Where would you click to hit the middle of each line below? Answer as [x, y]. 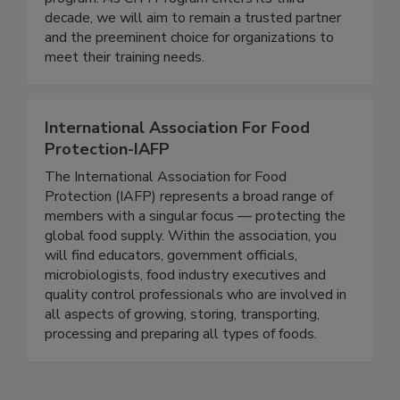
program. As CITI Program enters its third [175, 36]
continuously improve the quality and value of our [198, 17]
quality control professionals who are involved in [196, 333]
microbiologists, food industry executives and [185, 313]
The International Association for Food [166, 215]
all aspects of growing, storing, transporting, [182, 352]
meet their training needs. [125, 95]
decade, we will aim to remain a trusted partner [193, 56]
